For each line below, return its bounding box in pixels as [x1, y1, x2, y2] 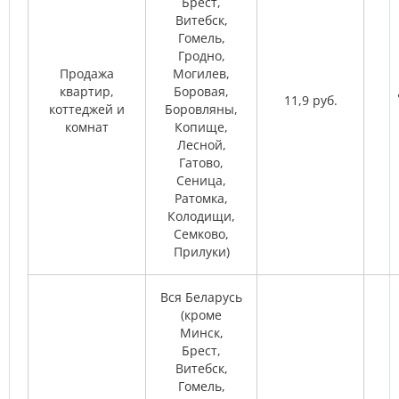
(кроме [181, 306, 222, 323]
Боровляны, [165, 101, 238, 118]
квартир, [60, 83, 114, 100]
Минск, [179, 324, 224, 341]
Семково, [174, 225, 229, 242]
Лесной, [176, 136, 226, 153]
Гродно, [177, 47, 225, 64]
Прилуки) [173, 243, 230, 260]
